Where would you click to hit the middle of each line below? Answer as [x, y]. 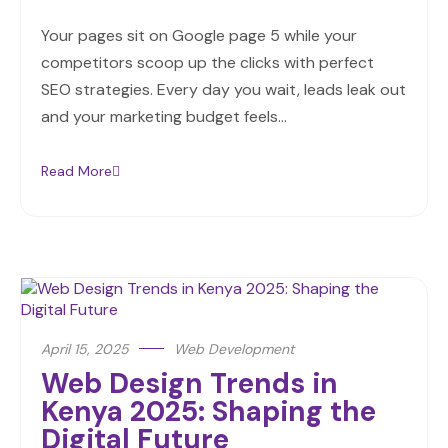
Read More [76, 171]
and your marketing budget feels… [164, 117]
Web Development [234, 349]
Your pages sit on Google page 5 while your [199, 36]
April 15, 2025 [85, 349]
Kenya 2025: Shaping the [208, 412]
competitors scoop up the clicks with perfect [207, 63]
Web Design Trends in [189, 384]
